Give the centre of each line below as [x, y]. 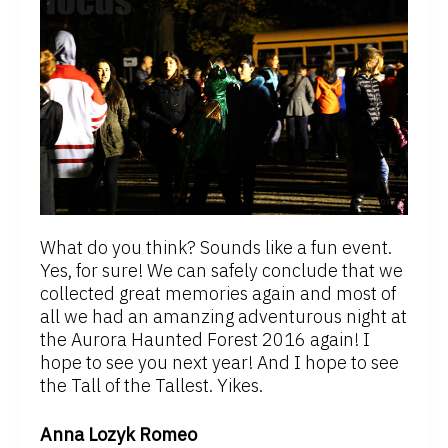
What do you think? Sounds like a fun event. [216, 247]
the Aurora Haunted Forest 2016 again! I [205, 339]
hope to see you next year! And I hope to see [219, 362]
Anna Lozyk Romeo [118, 434]
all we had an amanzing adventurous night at [223, 316]
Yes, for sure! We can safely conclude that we [221, 270]
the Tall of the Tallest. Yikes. [151, 385]
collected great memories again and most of [218, 293]
